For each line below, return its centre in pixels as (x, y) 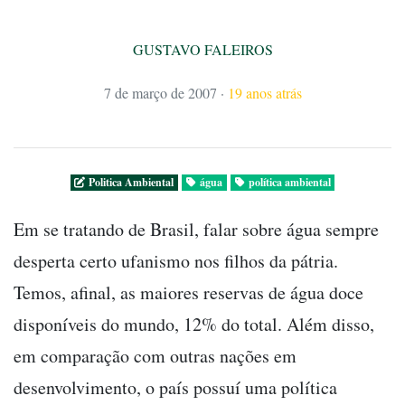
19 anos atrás (264, 93)
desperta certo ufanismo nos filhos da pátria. (176, 261)
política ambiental (289, 183)
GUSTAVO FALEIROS (202, 50)
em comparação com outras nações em (155, 356)
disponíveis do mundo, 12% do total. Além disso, (194, 325)
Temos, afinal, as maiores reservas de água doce (188, 293)
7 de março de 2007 (160, 93)
